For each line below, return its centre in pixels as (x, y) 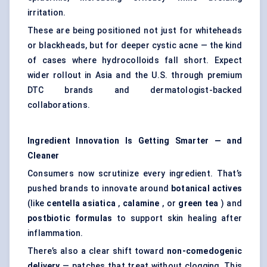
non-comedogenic (204, 251)
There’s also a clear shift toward (97, 251)
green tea (198, 204)
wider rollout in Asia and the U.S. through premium (135, 75)
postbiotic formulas (70, 218)
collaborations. (59, 105)
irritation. (47, 13)
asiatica (99, 204)
